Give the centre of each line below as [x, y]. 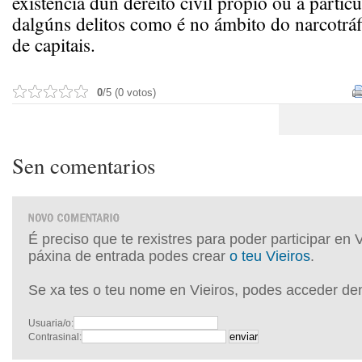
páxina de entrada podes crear [129, 256]
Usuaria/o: [51, 323]
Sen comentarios [84, 166]
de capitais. [54, 44]
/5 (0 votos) [129, 93]
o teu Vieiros [270, 256]
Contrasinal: [55, 337]
